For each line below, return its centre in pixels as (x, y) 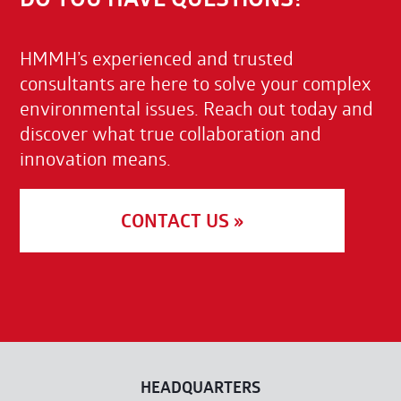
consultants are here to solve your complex (196, 83)
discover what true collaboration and (171, 133)
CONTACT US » (183, 220)
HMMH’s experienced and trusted (157, 58)
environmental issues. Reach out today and (197, 108)
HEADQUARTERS (200, 388)
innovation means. (96, 158)
